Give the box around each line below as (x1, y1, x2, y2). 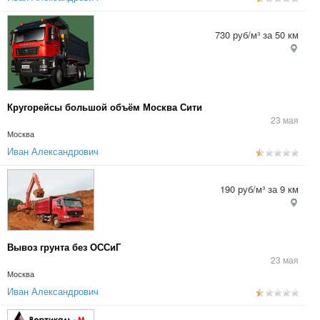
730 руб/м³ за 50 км (215, 28, 299, 41)
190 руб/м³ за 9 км (220, 182, 299, 196)
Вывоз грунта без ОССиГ (7, 240, 121, 254)
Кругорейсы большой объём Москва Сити (7, 100, 202, 114)
